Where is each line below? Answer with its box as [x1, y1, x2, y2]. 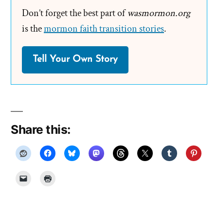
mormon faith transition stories [44, 22, 164, 35]
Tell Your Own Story [33, 54, 118, 65]
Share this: [11, 122, 71, 137]
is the [22, 22, 44, 35]
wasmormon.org [127, 6, 190, 19]
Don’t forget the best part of [22, 6, 127, 19]
